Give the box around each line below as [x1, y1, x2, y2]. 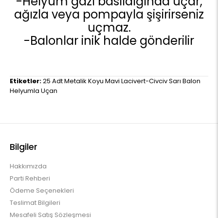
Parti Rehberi [10, 174, 50, 183]
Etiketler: [10, 76, 41, 86]
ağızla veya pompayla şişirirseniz [14, 6, 204, 22]
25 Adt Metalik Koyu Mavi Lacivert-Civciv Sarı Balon [43, 76, 200, 86]
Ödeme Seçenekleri [10, 186, 74, 195]
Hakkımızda [10, 162, 47, 171]
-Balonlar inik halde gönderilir [24, 33, 194, 49]
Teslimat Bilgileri [10, 198, 60, 207]
